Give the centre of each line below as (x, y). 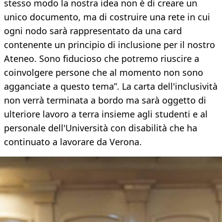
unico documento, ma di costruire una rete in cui (107, 17)
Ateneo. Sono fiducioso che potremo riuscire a (102, 59)
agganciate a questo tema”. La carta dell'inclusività (111, 86)
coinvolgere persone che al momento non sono (104, 73)
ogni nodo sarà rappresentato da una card (93, 31)
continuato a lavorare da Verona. (73, 142)
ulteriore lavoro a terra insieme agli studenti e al (106, 114)
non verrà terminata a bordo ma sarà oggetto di (105, 100)
